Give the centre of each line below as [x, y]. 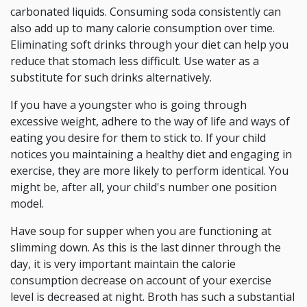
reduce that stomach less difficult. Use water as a [135, 61]
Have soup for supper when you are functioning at [141, 231]
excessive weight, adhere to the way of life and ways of [150, 121]
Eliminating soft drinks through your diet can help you [149, 45]
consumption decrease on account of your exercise [141, 280]
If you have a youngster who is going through [128, 105]
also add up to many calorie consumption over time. [143, 28]
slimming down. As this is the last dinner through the [146, 247]
